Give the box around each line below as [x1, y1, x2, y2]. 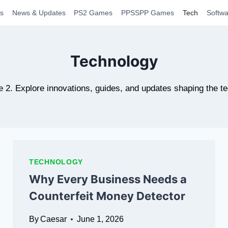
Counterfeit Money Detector [29, 189, 185, 203]
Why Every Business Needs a [29, 173, 187, 186]
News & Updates [12, 9, 66, 17]
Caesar [40, 215, 67, 223]
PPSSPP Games [121, 9, 175, 17]
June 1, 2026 [77, 215, 124, 223]
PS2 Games [74, 9, 113, 17]
